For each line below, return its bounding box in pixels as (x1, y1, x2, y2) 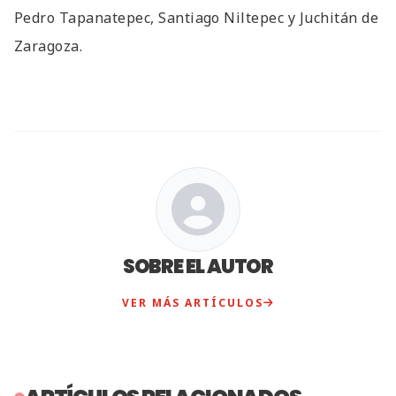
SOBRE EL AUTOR (122, 252, 274, 280)
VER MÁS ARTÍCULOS (121, 294, 263, 310)
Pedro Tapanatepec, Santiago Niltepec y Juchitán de (14, 7, 379, 27)
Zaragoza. (14, 35, 83, 56)
